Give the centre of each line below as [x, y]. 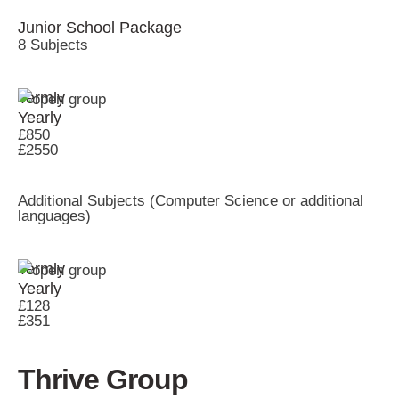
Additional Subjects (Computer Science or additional [191, 201]
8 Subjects [53, 45]
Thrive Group [103, 380]
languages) [54, 216]
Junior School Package [100, 28]
